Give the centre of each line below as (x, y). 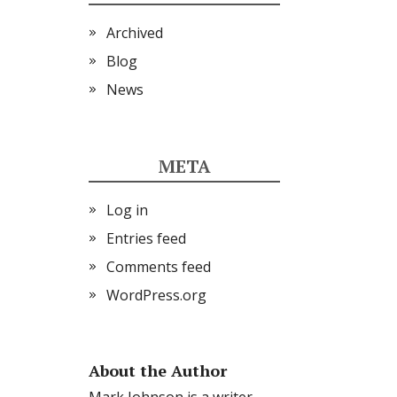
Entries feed (146, 238)
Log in (127, 210)
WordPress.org (156, 295)
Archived (135, 33)
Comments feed (159, 267)
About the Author (158, 370)
